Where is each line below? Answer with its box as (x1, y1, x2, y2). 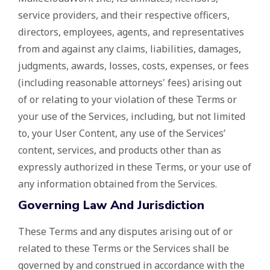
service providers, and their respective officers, (18, 8, 230, 22)
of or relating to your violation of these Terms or (18, 93, 237, 107)
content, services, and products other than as (18, 143, 221, 157)
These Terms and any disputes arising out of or (18, 225, 233, 239)
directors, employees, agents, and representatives (18, 25, 244, 39)
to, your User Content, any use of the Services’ (18, 127, 225, 140)
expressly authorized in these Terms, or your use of (18, 160, 251, 174)
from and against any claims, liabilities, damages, (18, 42, 241, 56)
